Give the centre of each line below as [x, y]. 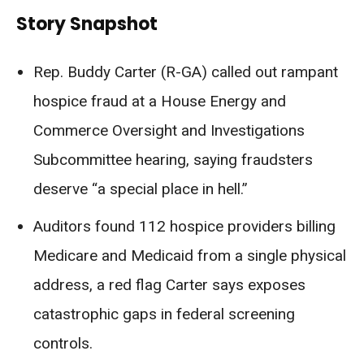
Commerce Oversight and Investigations [169, 130]
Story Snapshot [87, 24]
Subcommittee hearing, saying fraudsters [173, 159]
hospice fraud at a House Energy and [160, 101]
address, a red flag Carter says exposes [169, 284]
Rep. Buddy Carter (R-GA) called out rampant [186, 71]
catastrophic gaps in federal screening [164, 314]
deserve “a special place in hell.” [141, 188]
